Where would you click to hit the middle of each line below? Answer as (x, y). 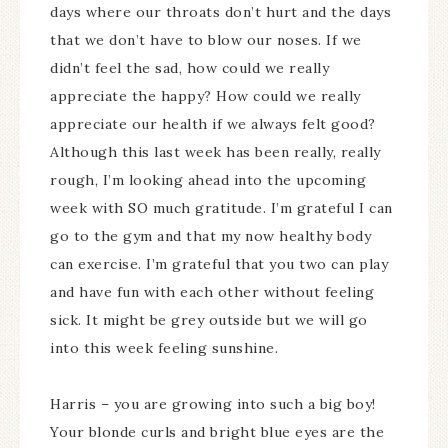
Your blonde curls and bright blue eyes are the (217, 432)
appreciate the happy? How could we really (205, 96)
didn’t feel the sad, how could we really (189, 68)
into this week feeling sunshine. (164, 348)
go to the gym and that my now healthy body (210, 236)
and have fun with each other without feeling (212, 292)
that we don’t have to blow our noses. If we (206, 40)
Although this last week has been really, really (215, 152)
